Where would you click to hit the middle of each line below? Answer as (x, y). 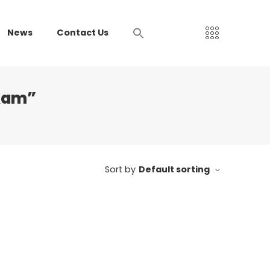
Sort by (120, 169)
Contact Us (83, 33)
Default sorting (174, 169)
